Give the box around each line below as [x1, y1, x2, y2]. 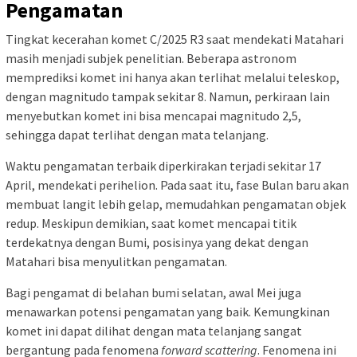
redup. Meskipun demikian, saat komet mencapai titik [6, 214, 296, 231]
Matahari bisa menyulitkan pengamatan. [6, 253, 227, 269]
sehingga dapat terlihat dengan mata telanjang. [6, 126, 269, 143]
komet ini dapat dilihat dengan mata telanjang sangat [6, 322, 302, 339]
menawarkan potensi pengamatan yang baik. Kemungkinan [6, 303, 330, 320]
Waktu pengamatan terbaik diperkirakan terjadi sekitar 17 [6, 157, 321, 174]
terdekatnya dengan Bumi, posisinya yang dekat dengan [6, 233, 308, 250]
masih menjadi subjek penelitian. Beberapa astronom [6, 49, 296, 66]
